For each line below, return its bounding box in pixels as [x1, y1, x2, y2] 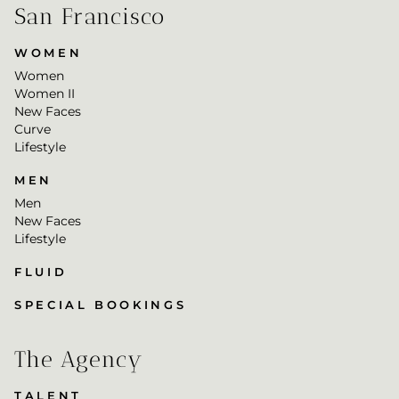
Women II [14, 85, 75, 102]
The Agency [14, 346, 143, 373]
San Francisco [14, 3, 166, 30]
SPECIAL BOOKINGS [14, 297, 187, 313]
